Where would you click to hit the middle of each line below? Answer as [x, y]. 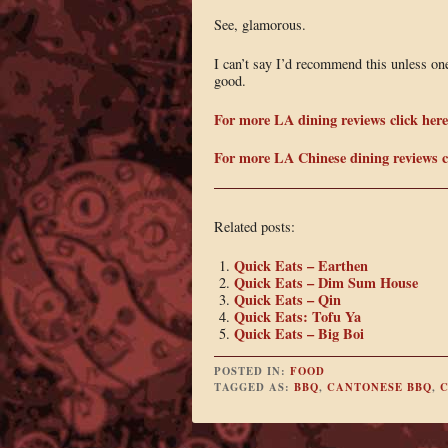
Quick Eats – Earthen [300, 265]
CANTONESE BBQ [379, 387]
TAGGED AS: [253, 387]
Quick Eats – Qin [287, 299]
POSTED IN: [251, 371]
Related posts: [254, 226]
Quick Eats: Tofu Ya [297, 316]
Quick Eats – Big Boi [298, 333]
